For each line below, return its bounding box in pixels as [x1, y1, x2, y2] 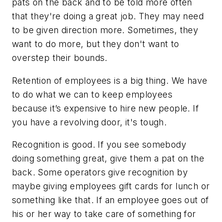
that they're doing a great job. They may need [12, 11, 204, 22]
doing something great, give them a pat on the [12, 153, 204, 164]
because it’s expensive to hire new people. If [12, 103, 199, 113]
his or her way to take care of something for [12, 209, 196, 220]
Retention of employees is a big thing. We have [12, 75, 208, 86]
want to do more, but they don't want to [12, 39, 179, 50]
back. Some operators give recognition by [12, 167, 188, 178]
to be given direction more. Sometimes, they [12, 25, 199, 36]
